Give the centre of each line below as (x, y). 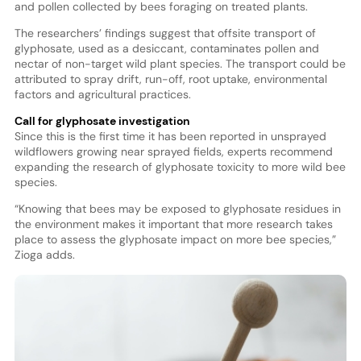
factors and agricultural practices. (102, 94)
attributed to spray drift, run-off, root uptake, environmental (170, 79)
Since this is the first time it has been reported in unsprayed (170, 136)
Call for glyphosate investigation (102, 120)
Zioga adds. (44, 254)
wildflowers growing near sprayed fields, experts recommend (173, 151)
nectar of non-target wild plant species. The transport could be (180, 63)
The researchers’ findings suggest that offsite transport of (165, 33)
